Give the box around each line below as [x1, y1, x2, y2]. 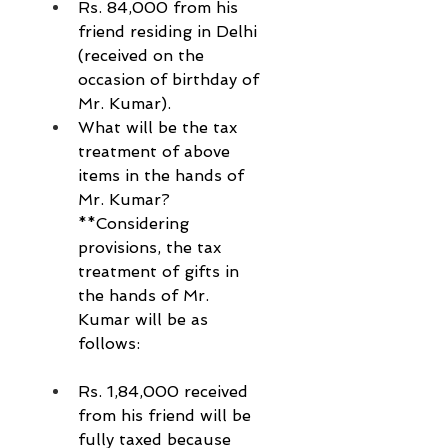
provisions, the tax [78, 238, 226, 258]
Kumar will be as [78, 310, 213, 330]
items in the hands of [78, 166, 249, 186]
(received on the [78, 46, 209, 66]
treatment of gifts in [78, 262, 244, 282]
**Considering [78, 214, 194, 234]
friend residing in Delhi [78, 22, 262, 42]
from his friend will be [78, 406, 256, 426]
